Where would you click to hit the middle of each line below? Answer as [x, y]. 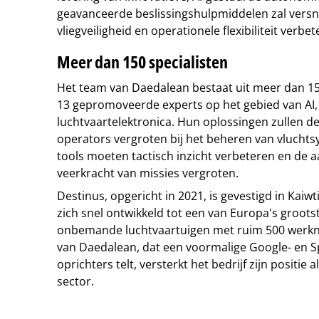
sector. [75, 281]
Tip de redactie [105, 308]
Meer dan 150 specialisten [142, 61]
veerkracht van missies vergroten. [148, 173]
